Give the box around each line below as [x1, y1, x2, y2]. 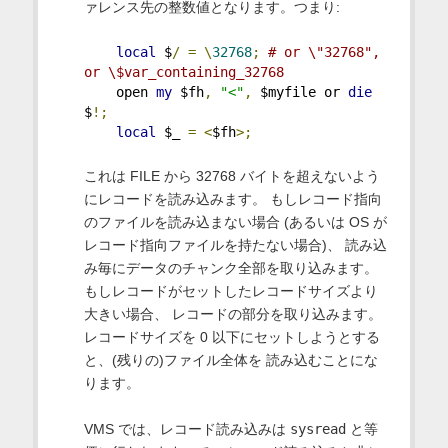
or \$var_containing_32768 [83, 64, 284, 81]
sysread [289, 421, 346, 438]
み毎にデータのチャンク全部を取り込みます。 [83, 260, 378, 277]
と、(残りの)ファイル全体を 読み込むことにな [83, 352, 378, 369]
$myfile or [251, 84, 348, 101]
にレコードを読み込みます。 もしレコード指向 [83, 191, 382, 208]
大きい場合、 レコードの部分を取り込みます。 [83, 306, 382, 323]
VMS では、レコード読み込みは [83, 421, 290, 438]
